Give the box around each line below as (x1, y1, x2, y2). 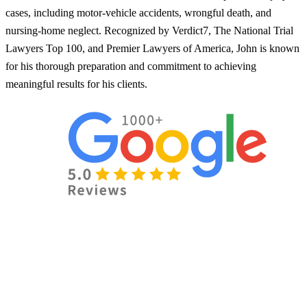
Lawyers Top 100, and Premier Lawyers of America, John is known (5, 42, 299, 54)
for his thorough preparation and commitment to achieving (5, 60, 256, 72)
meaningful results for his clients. (5, 77, 147, 90)
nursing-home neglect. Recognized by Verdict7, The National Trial (5, 24, 293, 36)
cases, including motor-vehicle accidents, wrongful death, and (5, 6, 271, 19)
